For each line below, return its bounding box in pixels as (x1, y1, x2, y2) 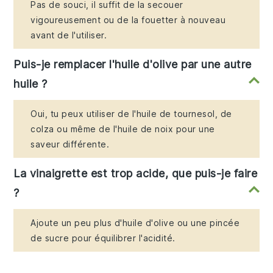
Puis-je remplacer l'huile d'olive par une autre (13, 57, 252, 71)
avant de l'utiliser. (30, 29, 107, 40)
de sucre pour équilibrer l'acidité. (30, 232, 175, 243)
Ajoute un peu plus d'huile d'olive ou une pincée (30, 217, 240, 228)
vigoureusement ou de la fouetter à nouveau (30, 14, 226, 25)
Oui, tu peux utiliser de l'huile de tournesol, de (30, 108, 232, 119)
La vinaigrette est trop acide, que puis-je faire (13, 166, 258, 180)
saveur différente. (30, 138, 110, 149)
